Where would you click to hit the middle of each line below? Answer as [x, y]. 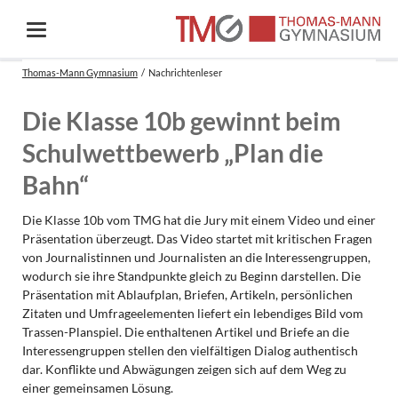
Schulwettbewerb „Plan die [172, 153]
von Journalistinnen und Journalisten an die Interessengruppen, [196, 257]
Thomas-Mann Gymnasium [80, 72]
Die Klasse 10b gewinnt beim [181, 121]
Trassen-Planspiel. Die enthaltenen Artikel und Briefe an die [185, 331]
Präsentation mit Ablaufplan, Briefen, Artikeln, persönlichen [187, 294]
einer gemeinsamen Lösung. [97, 387]
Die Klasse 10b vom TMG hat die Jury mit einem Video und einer [199, 219]
